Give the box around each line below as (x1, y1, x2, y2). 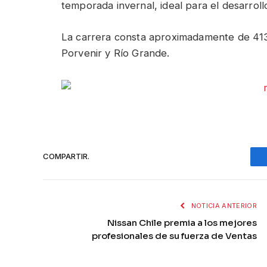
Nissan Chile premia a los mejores (107, 216, 257, 228)
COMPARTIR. (43, 151, 89, 162)
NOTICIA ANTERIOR (189, 201, 257, 210)
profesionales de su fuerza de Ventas (92, 229, 257, 241)
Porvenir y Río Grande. (61, 46, 170, 59)
